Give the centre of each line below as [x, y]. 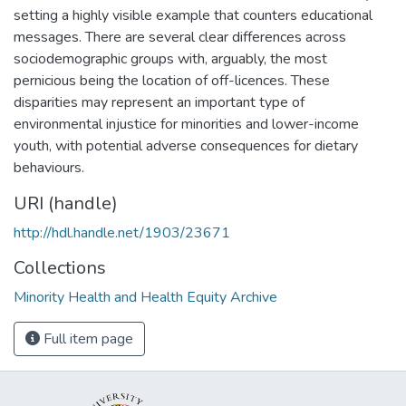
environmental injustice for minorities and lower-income [186, 124]
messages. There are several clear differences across [180, 37]
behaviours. [49, 167]
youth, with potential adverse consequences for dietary [186, 145]
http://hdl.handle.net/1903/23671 [122, 232]
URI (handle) [66, 203]
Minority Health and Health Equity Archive [145, 297]
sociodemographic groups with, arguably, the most [170, 58]
